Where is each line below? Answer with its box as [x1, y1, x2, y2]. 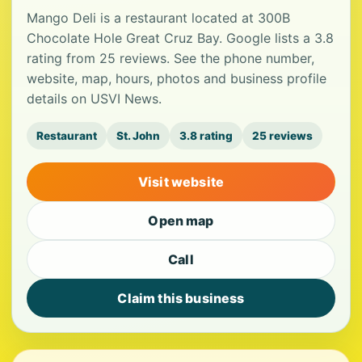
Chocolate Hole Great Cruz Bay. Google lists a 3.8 [27, 30, 334, 46]
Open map [148, 213, 214, 229]
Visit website [137, 174, 225, 190]
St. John [116, 129, 160, 142]
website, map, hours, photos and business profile [27, 70, 326, 86]
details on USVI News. [27, 90, 162, 107]
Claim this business [117, 290, 245, 306]
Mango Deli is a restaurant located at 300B [27, 10, 290, 26]
